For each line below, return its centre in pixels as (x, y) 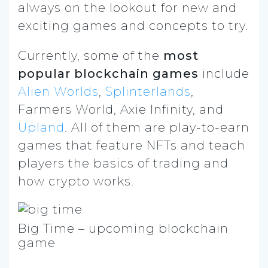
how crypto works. (76, 181)
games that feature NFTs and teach (132, 145)
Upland (41, 127)
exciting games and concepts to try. (133, 25)
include (224, 73)
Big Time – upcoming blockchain (123, 228)
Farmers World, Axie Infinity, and (121, 109)
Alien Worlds (58, 91)
